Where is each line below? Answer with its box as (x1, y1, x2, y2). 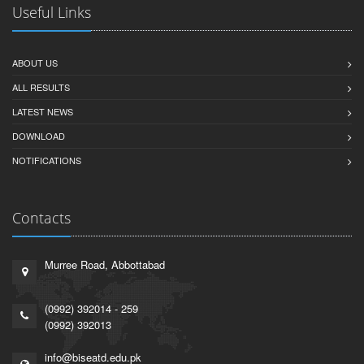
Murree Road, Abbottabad (45, 257, 165, 272)
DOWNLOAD (12, 129, 65, 142)
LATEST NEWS (12, 105, 73, 118)
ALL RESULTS (12, 80, 70, 93)
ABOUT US (12, 56, 58, 69)
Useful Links (12, 2, 91, 22)
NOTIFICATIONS (12, 154, 81, 167)
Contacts (12, 208, 71, 227)
